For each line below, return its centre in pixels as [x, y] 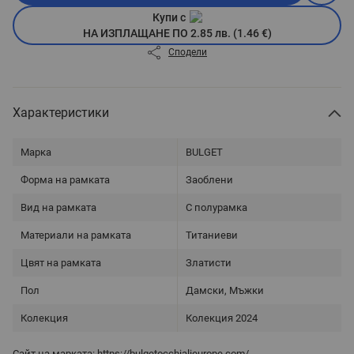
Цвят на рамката [61, 262]
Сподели [188, 53]
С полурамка [217, 207]
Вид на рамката [58, 207]
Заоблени [209, 179]
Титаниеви [212, 235]
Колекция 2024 [222, 318]
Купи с [169, 17]
